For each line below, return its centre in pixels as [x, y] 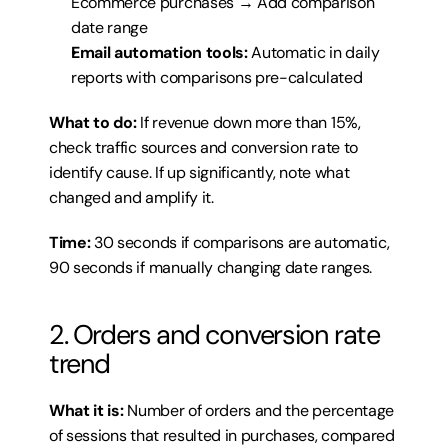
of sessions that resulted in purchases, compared [222, 435]
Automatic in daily [313, 52]
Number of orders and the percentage [258, 410]
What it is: [86, 410]
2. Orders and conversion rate [214, 334]
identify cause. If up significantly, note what [199, 172]
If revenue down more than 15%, [248, 122]
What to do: [93, 122]
